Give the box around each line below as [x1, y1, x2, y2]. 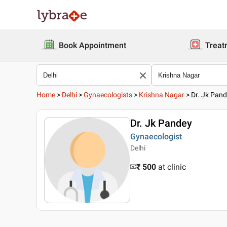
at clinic [158, 162, 186, 172]
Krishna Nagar [139, 91, 184, 99]
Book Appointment [59, 41, 126, 50]
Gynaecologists [84, 91, 132, 99]
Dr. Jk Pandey [130, 117, 192, 129]
